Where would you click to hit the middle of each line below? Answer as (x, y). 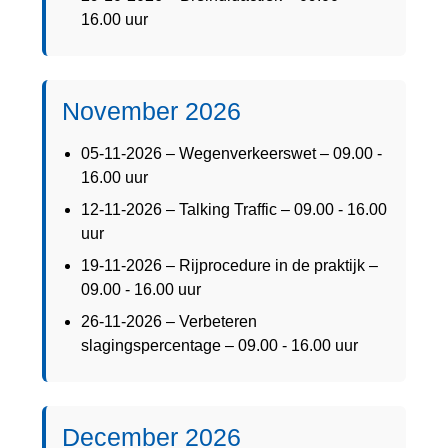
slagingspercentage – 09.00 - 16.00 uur (220, 345)
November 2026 (151, 110)
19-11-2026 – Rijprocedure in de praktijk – (230, 265)
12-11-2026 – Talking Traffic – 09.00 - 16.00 (234, 209)
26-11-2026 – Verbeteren (169, 321)
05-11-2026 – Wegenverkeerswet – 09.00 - (232, 153)
